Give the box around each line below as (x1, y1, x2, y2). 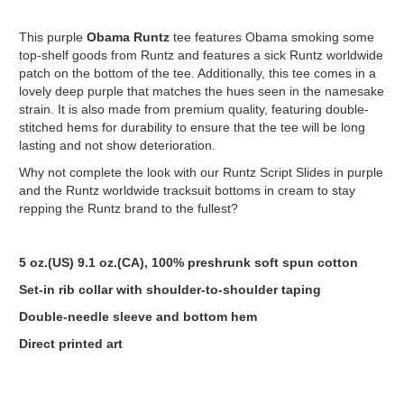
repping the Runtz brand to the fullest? (18, 200, 238, 216)
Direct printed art (18, 335, 123, 351)
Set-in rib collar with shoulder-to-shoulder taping (18, 281, 321, 297)
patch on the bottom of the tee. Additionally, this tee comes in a (18, 65, 376, 80)
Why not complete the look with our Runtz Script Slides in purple (18, 164, 383, 179)
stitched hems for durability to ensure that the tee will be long (18, 119, 365, 134)
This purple (18, 29, 87, 44)
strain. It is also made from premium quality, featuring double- (18, 101, 369, 116)
